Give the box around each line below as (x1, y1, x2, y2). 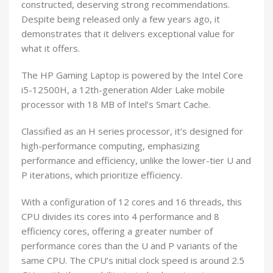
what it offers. (21, 42, 80, 55)
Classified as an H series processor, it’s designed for (21, 125, 243, 138)
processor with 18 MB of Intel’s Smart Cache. (21, 98, 210, 111)
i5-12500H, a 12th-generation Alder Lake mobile (21, 83, 225, 96)
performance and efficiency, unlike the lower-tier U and (21, 154, 251, 167)
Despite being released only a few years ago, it (21, 13, 220, 26)
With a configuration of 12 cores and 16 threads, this (21, 196, 242, 208)
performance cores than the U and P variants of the (21, 239, 238, 252)
